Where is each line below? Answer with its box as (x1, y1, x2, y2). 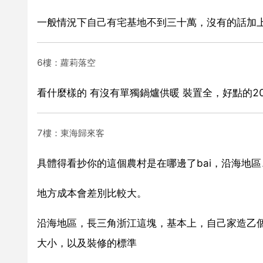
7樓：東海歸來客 (37, 127, 104, 139)
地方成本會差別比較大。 (37, 187, 147, 199)
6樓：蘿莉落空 (37, 56, 96, 68)
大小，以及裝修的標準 (37, 237, 137, 249)
